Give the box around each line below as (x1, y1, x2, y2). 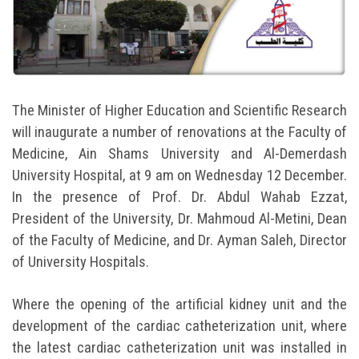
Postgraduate (9, 87, 81, 103)
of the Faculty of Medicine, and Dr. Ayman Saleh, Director (12, 231, 347, 249)
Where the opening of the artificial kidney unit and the (12, 295, 347, 313)
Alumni (9, 131, 45, 147)
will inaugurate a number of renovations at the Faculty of (12, 123, 347, 141)
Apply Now (151, 263, 208, 279)
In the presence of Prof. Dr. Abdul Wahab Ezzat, (12, 188, 347, 206)
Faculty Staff (9, 42, 76, 58)
